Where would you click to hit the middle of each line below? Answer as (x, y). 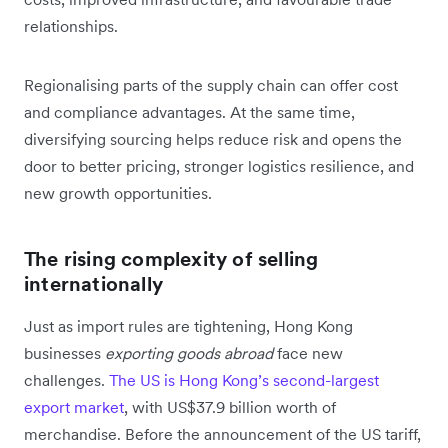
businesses (64, 353)
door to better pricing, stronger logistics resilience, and (219, 166)
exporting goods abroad (189, 353)
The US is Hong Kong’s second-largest (244, 380)
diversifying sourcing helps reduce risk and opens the (213, 139)
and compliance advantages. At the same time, (189, 112)
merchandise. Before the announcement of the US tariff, (222, 434)
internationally (93, 284)
